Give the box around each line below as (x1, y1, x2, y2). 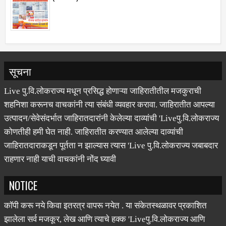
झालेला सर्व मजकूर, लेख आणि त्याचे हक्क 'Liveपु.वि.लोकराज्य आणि (4, 200, 205, 210)
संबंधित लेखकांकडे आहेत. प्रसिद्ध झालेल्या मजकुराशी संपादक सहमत (4, 214, 207, 224)
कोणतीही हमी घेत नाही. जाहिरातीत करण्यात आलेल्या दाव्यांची (4, 113, 183, 123)
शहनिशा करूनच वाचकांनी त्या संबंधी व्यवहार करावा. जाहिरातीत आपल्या (4, 86, 215, 96)
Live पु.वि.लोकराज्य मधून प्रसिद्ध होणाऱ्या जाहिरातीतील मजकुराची (4, 72, 201, 82)
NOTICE (9, 163, 37, 180)
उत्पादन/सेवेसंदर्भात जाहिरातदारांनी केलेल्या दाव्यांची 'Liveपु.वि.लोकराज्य (4, 99, 219, 109)
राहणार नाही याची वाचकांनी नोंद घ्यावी (4, 140, 116, 150)
